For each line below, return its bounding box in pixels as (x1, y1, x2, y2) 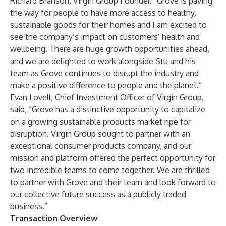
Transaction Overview (10, 213, 97, 223)
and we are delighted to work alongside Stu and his (10, 56, 196, 66)
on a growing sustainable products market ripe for (10, 117, 191, 127)
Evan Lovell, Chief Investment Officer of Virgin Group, (10, 92, 203, 102)
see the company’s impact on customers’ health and (10, 32, 200, 42)
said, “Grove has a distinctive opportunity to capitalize (10, 104, 205, 115)
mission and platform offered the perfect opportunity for (10, 153, 215, 163)
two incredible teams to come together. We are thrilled (10, 165, 210, 175)
